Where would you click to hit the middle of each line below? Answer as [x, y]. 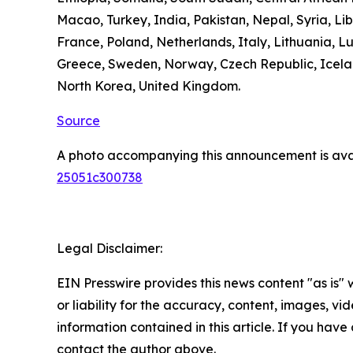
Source [78, 121]
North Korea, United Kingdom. [149, 86]
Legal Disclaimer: [110, 249]
